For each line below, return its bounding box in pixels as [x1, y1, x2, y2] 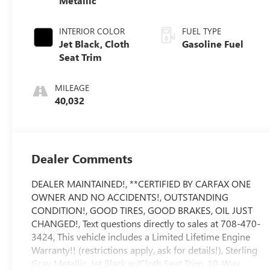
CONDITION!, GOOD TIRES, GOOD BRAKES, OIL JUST [31, 204, 253, 217]
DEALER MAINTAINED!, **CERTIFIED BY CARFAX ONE [31, 177, 251, 190]
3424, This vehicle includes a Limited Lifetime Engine [31, 230, 251, 243]
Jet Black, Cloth [59, 37, 130, 51]
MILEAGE [55, 82, 90, 94]
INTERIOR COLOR [59, 25, 125, 37]
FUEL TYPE [182, 25, 222, 37]
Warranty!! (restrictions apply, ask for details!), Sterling [31, 243, 258, 257]
